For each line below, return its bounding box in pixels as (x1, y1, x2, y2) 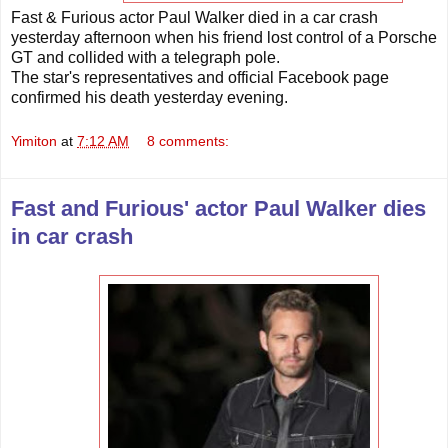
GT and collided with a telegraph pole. (11, 49, 280, 67)
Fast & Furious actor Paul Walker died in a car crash (11, 9, 378, 27)
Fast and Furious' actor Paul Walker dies (11, 195, 426, 221)
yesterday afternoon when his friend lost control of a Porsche (11, 29, 437, 47)
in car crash (11, 223, 133, 249)
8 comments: (147, 132, 230, 149)
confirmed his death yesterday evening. (11, 89, 288, 107)
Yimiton (11, 132, 57, 149)
